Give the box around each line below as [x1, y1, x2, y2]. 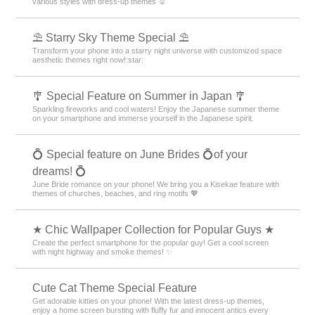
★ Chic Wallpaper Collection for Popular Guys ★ [32, 223, 275, 236]
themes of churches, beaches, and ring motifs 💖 [32, 188, 199, 198]
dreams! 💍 [32, 165, 87, 177]
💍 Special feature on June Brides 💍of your [32, 148, 248, 160]
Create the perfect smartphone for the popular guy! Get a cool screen [32, 238, 269, 247]
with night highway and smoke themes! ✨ [32, 247, 173, 256]
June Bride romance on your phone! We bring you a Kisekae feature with [32, 179, 280, 188]
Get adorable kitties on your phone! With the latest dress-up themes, [32, 296, 265, 305]
